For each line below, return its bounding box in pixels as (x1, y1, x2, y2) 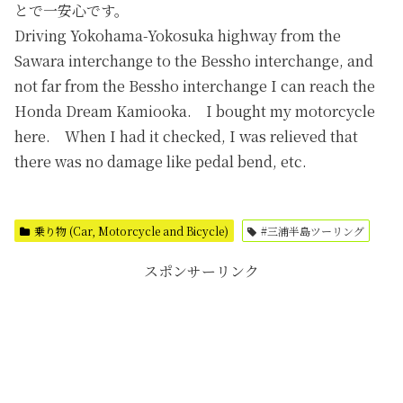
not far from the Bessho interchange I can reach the (14, 75, 375, 96)
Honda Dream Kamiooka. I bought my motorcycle (14, 100, 375, 121)
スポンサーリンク (144, 260, 259, 282)
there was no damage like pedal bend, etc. (14, 150, 307, 172)
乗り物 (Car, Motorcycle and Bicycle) (33, 222, 228, 238)
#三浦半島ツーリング (260, 222, 364, 238)
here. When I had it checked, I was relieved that (14, 125, 358, 147)
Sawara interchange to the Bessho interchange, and (14, 49, 373, 71)
